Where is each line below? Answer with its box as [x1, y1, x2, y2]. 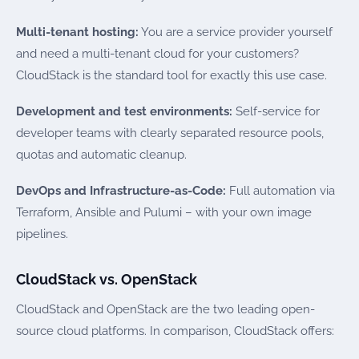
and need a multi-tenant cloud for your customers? [16, 46, 299, 61]
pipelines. [16, 227, 68, 242]
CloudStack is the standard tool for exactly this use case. [16, 67, 327, 83]
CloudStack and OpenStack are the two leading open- [16, 302, 315, 317]
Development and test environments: [16, 104, 232, 119]
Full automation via [226, 184, 335, 199]
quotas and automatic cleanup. [16, 147, 187, 163]
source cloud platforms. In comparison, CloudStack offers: [16, 324, 334, 339]
